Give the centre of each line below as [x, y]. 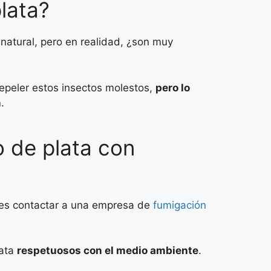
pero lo [173, 87]
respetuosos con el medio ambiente [108, 250]
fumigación [178, 205]
